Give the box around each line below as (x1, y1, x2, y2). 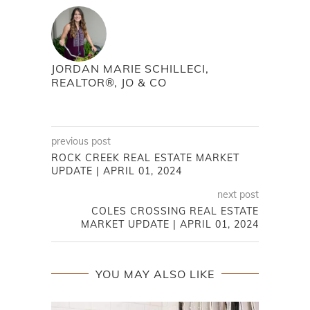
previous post (51, 135, 111, 148)
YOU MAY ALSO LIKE (95, 267, 215, 282)
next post (217, 188, 259, 201)
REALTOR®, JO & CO (51, 75, 167, 90)
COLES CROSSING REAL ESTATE (91, 205, 259, 218)
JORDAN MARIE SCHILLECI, (51, 62, 209, 76)
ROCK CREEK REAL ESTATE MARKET (51, 152, 239, 165)
